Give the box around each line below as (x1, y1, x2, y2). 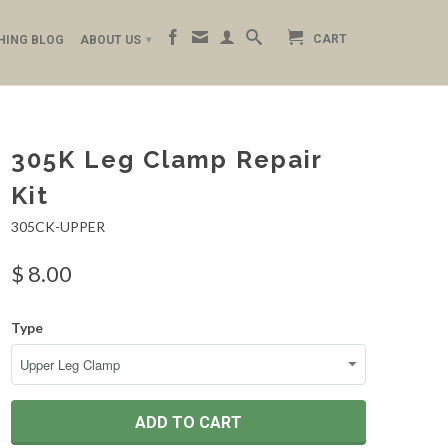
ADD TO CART (135, 413, 242, 432)
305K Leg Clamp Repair (11, 145, 322, 174)
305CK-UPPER (11, 218, 105, 235)
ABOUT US (80, 33, 144, 47)
